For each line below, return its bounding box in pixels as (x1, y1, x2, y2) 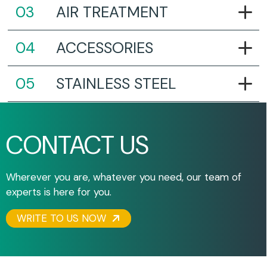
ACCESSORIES (55, 38, 153, 58)
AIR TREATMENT (55, 2, 168, 23)
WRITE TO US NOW (17, 212, 110, 225)
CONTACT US (6, 129, 150, 162)
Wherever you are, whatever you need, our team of (6, 170, 242, 184)
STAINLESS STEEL (55, 74, 176, 94)
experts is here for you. (6, 185, 112, 199)
